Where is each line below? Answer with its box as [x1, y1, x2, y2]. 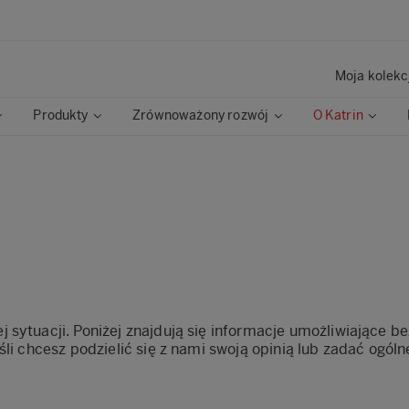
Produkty [33, 108, 89, 124]
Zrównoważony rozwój [132, 108, 269, 124]
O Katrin [312, 108, 363, 124]
